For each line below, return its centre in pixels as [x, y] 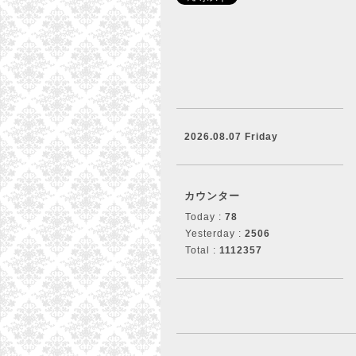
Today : [205, 217]
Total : [202, 250]
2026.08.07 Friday [231, 137]
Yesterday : [215, 234]
